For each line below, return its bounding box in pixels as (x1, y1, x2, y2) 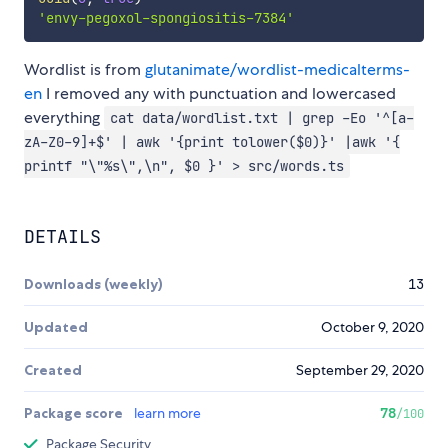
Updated (24, 318, 88, 337)
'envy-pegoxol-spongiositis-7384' (37, 9, 294, 28)
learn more (134, 404, 201, 423)
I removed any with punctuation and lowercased (42, 83, 396, 105)
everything (24, 107, 104, 129)
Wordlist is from (24, 59, 145, 81)
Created (24, 361, 82, 380)
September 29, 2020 (296, 361, 424, 380)
